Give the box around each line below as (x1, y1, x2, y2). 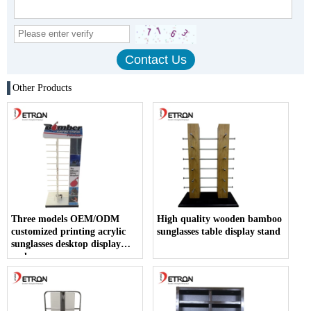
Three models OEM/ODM (11, 213, 119, 224)
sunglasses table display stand (157, 226, 281, 237)
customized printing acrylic (11, 226, 126, 237)
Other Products (12, 82, 72, 93)
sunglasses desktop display (11, 238, 121, 249)
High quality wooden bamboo (157, 213, 283, 224)
